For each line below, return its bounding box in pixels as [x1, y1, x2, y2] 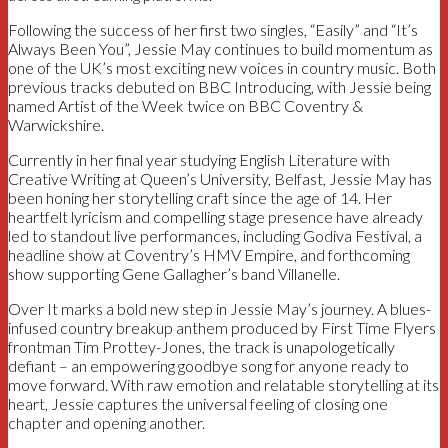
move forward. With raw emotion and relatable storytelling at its [8, 374, 439, 394]
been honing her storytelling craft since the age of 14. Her [8, 187, 392, 207]
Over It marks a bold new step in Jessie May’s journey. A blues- [8, 298, 431, 318]
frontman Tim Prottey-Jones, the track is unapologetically [8, 336, 395, 356]
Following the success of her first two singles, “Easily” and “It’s [8, 19, 418, 39]
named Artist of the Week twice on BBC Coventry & [8, 95, 363, 115]
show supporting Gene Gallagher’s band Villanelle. [8, 263, 340, 283]
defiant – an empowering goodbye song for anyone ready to [8, 355, 409, 375]
